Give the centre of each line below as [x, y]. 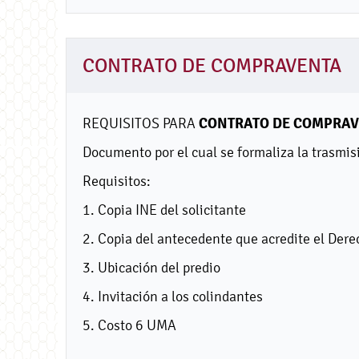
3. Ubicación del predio [151, 267]
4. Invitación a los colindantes [173, 296]
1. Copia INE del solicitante [164, 209]
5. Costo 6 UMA [129, 325]
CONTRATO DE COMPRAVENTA [212, 65]
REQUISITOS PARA [141, 123]
